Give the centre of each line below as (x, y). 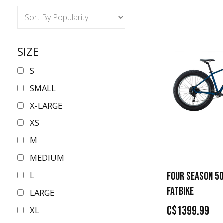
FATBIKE (180, 192)
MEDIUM (47, 158)
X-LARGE (46, 106)
